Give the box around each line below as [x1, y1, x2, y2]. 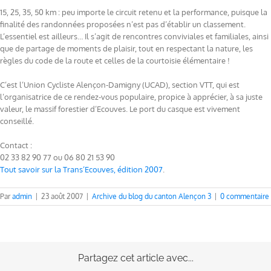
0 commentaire [220, 192, 269, 201]
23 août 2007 [41, 192, 83, 201]
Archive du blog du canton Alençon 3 [92, 192, 211, 201]
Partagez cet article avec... [77, 252, 194, 264]
